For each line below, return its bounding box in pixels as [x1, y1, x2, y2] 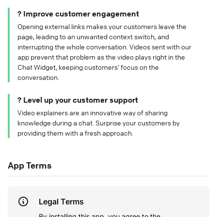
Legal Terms [39, 197, 84, 207]
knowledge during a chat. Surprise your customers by [17, 118, 180, 127]
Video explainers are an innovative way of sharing [17, 108, 168, 117]
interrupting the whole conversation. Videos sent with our [17, 42, 191, 51]
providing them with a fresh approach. [17, 128, 133, 138]
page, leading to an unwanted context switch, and [17, 32, 169, 41]
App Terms [8, 160, 52, 171]
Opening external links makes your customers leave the [17, 22, 186, 31]
